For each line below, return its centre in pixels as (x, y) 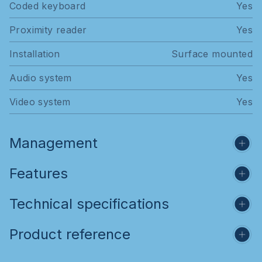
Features (39, 173)
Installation (35, 54)
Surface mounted (212, 54)
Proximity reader (48, 30)
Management (54, 143)
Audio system (41, 77)
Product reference (70, 234)
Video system (40, 101)
